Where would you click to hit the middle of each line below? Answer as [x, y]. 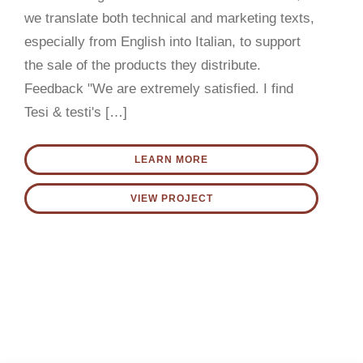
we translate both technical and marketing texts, [169, 18]
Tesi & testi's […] [76, 112]
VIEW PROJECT [171, 198]
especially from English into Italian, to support [162, 41]
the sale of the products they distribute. [143, 65]
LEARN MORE [171, 159]
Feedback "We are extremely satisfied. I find [159, 88]
